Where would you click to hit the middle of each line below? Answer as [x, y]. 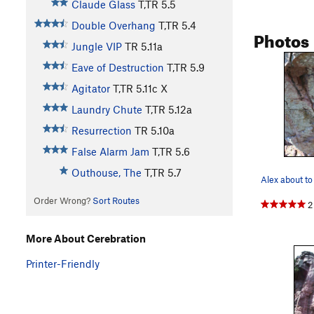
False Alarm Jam [110, 152]
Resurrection [101, 131]
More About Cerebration [86, 238]
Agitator [90, 89]
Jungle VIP [96, 47]
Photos [281, 38]
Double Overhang [113, 26]
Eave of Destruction [117, 68]
